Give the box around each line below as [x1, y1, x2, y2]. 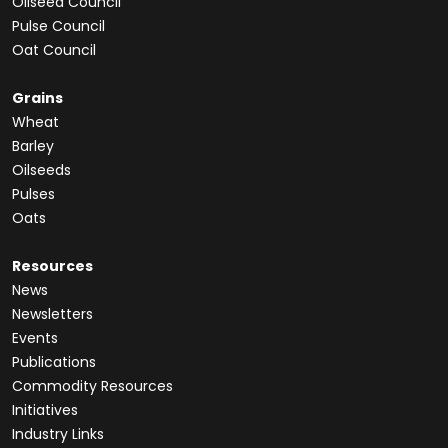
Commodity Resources [12, 376, 173, 396]
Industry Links [12, 424, 104, 444]
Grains [12, 88, 63, 108]
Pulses [12, 184, 55, 204]
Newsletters [12, 304, 93, 324]
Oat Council [12, 40, 96, 60]
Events [12, 328, 58, 348]
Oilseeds [12, 160, 71, 180]
